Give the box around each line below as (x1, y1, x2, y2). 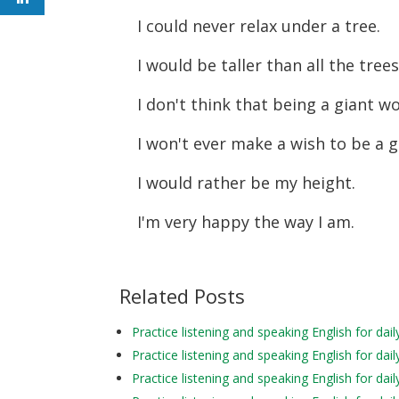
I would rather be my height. (137, 171, 361, 193)
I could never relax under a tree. (137, 14, 386, 37)
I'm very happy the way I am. (137, 210, 355, 232)
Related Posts (119, 281, 246, 309)
